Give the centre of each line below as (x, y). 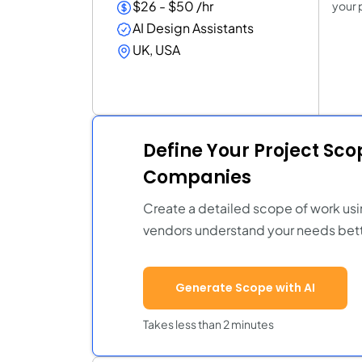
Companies (197, 177)
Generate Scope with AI (245, 287)
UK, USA (156, 50)
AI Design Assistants (193, 28)
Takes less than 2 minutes (208, 324)
